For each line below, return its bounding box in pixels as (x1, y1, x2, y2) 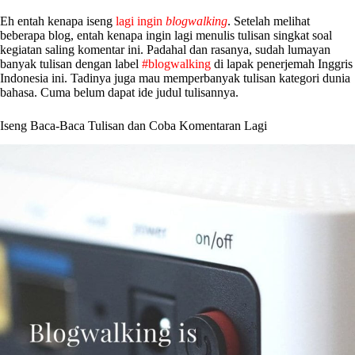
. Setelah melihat (227, 13, 310, 28)
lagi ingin (116, 13, 166, 28)
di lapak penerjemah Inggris (214, 56, 353, 71)
